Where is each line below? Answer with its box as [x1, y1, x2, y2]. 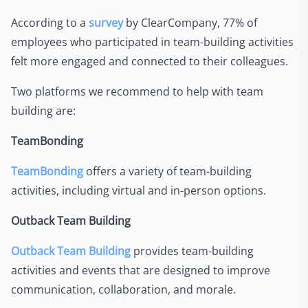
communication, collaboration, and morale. [11, 281, 236, 297]
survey [89, 14, 123, 30]
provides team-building [131, 243, 254, 258]
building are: [11, 102, 76, 118]
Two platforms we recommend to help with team [11, 83, 263, 99]
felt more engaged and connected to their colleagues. [11, 53, 288, 69]
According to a [11, 14, 89, 30]
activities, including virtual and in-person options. [11, 182, 266, 198]
